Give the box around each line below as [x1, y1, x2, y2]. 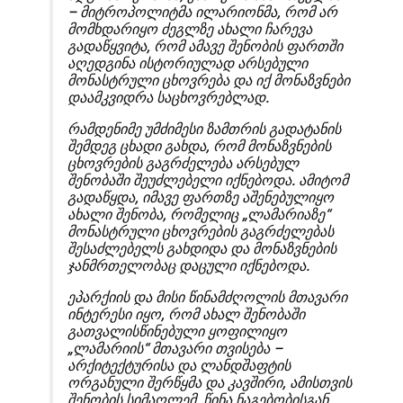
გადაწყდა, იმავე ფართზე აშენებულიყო [67, 189, 334, 207]
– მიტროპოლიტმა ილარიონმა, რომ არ [67, 4, 337, 22]
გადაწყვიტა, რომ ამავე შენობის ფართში [67, 38, 343, 56]
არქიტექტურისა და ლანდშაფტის [67, 357, 291, 375]
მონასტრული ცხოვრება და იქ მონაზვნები [67, 72, 350, 90]
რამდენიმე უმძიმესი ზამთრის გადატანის [67, 121, 341, 139]
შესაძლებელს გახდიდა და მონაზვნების [67, 240, 336, 258]
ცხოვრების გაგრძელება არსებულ [67, 155, 299, 173]
